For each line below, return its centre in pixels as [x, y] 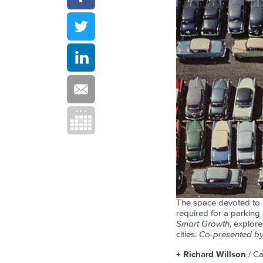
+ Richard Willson [211, 255]
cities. [188, 235]
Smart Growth [203, 224]
